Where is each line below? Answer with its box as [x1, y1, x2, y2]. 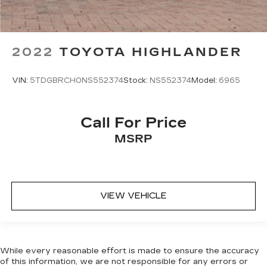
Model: [191, 76, 219, 85]
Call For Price [80, 114, 187, 131]
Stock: [123, 76, 150, 85]
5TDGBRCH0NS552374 [30, 76, 123, 85]
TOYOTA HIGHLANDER [59, 45, 242, 60]
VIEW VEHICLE [100, 191, 167, 201]
